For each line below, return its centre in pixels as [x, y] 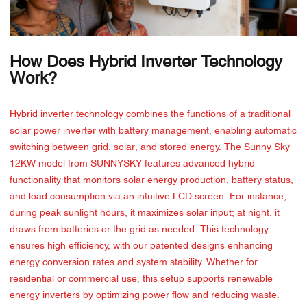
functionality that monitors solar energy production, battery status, [151, 181]
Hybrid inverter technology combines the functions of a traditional [150, 115]
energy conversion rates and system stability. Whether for [134, 263]
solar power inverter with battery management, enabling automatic [153, 131]
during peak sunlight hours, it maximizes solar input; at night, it [145, 213]
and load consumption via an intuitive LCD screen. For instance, [148, 197]
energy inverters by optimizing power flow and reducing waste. [145, 296]
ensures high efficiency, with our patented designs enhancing [141, 246]
